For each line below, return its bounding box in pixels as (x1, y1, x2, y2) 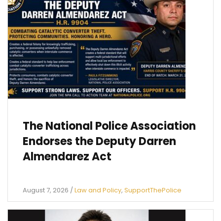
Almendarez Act (23, 149, 111, 165)
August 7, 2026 (23, 185, 69, 195)
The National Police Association (23, 118, 196, 134)
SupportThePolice (124, 185, 182, 195)
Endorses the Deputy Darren (23, 134, 176, 149)
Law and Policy (74, 185, 121, 195)
